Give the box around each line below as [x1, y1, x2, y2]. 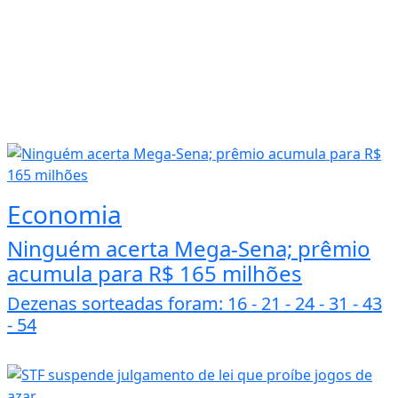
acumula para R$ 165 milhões [7, 259, 302, 289]
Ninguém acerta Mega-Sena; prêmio [7, 234, 370, 264]
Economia [7, 197, 122, 232]
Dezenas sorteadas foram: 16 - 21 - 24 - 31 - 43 [7, 291, 382, 316]
